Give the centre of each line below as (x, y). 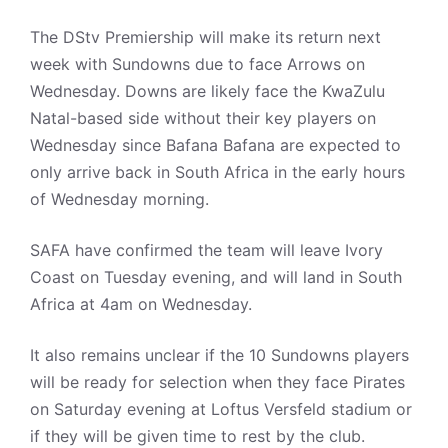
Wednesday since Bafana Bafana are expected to (215, 145)
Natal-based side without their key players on (203, 118)
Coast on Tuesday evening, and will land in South (216, 277)
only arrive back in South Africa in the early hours (217, 172)
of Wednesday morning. (119, 199)
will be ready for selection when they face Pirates (217, 382)
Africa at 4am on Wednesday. (141, 304)
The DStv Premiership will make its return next (205, 37)
